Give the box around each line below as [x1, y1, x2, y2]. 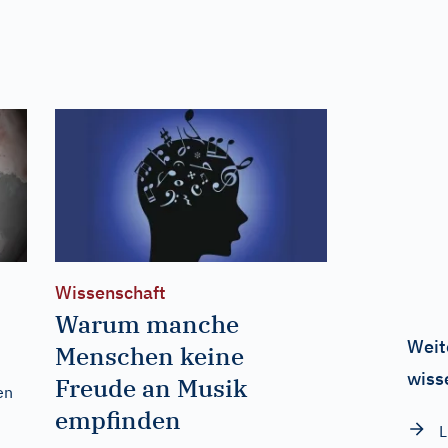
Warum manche [54, 307, 239, 340]
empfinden [54, 403, 181, 436]
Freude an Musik [54, 371, 247, 404]
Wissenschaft [54, 280, 166, 304]
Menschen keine [54, 339, 244, 372]
